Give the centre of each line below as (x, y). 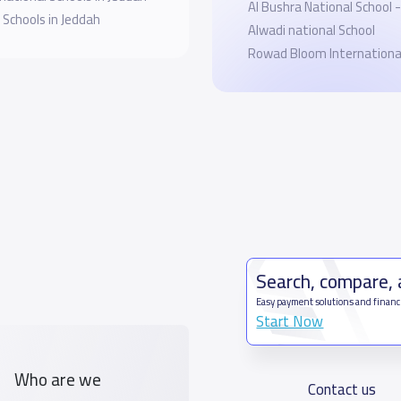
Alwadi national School (311, 30)
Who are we (57, 379)
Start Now (290, 321)
